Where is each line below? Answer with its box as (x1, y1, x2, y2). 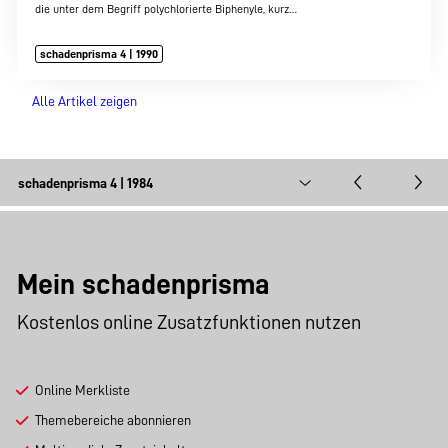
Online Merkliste (34, 383, 130, 398)
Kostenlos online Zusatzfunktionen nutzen (17, 311, 362, 332)
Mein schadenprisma (17, 270, 271, 300)
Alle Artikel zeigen (31, 94, 137, 109)
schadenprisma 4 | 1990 (40, 48, 159, 61)
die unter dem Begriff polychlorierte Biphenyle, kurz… (34, 2, 297, 15)
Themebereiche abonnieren (34, 413, 191, 428)
